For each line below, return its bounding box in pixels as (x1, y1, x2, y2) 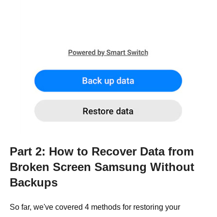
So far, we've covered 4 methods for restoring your (10, 203, 180, 212)
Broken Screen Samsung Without (10, 160, 194, 174)
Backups (10, 176, 58, 189)
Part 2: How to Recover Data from (10, 145, 194, 158)
